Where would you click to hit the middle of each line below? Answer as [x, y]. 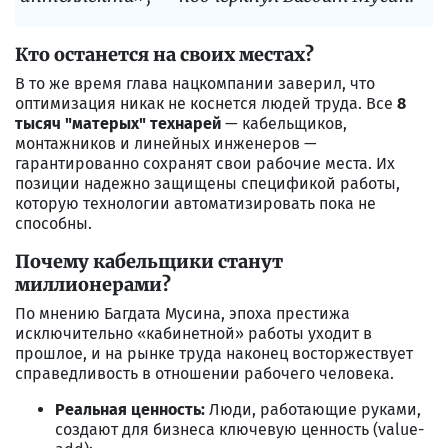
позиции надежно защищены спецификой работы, [207, 183]
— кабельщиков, [284, 123]
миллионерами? [93, 284]
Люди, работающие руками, [313, 409]
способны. [53, 223]
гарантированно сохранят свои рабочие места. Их [205, 163]
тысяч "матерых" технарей [118, 123]
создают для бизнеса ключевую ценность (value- [239, 429]
